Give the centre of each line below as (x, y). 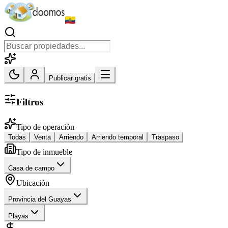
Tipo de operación (45, 127)
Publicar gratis (70, 78)
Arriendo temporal (118, 137)
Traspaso (165, 137)
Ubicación (33, 183)
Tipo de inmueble (44, 152)
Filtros (30, 102)
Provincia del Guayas (40, 199)
